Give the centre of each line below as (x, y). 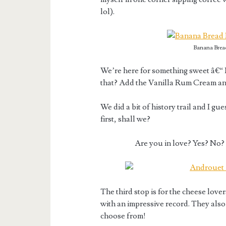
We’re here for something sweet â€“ (163, 71)
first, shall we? (126, 119)
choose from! (123, 216)
